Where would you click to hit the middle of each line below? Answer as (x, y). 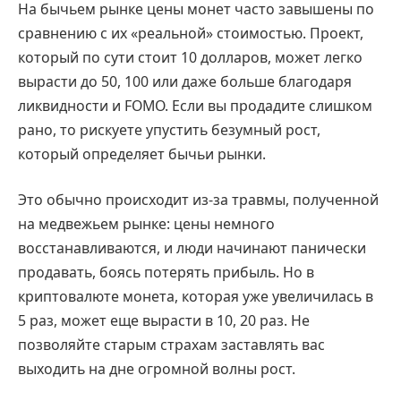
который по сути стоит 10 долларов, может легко (190, 57)
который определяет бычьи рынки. (142, 154)
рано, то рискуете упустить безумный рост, (169, 129)
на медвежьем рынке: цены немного (146, 224)
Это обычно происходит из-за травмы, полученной (198, 200)
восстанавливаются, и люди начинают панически (192, 248)
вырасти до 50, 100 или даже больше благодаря (185, 81)
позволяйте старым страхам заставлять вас (171, 345)
